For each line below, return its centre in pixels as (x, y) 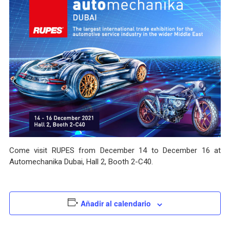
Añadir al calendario (116, 204)
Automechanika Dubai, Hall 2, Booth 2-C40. (81, 162)
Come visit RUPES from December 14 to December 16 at (115, 151)
